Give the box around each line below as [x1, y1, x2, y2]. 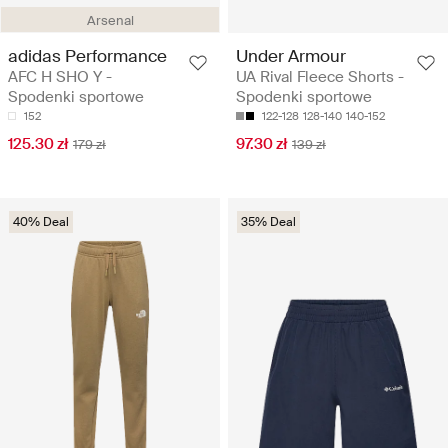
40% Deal [13, 213, 69, 230]
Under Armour [236, 44, 346, 67]
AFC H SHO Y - [8, 66, 112, 87]
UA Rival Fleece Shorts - [236, 66, 404, 87]
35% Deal [241, 213, 296, 230]
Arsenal [86, 11, 134, 29]
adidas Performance [8, 44, 167, 67]
